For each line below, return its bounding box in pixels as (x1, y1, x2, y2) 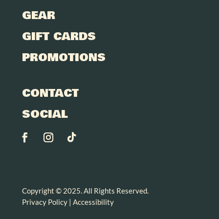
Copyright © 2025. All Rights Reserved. (22, 186, 149, 195)
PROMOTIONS (22, 49, 106, 66)
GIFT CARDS (22, 28, 96, 45)
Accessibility (72, 197, 114, 206)
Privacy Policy (22, 197, 67, 206)
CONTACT (22, 85, 79, 102)
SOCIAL (22, 106, 68, 123)
